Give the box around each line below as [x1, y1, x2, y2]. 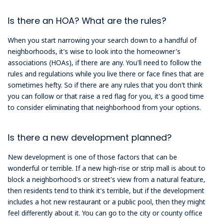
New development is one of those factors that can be [8, 152, 178, 162]
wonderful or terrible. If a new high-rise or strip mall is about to [8, 163, 206, 173]
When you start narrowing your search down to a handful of [8, 36, 197, 45]
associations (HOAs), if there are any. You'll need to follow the [8, 58, 202, 68]
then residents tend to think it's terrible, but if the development [8, 186, 205, 196]
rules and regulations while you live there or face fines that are [8, 69, 204, 79]
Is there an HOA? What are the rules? [8, 14, 167, 27]
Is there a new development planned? [8, 131, 172, 144]
